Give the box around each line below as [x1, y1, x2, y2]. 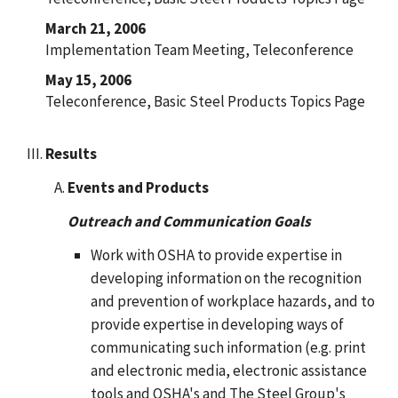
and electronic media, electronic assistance [90, 360, 367, 380]
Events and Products [68, 177, 209, 197]
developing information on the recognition [90, 267, 362, 288]
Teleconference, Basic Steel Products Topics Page [44, 91, 365, 111]
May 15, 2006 [44, 69, 131, 90]
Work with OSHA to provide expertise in [90, 244, 342, 265]
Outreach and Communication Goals [68, 211, 311, 231]
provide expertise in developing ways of [90, 314, 344, 334]
